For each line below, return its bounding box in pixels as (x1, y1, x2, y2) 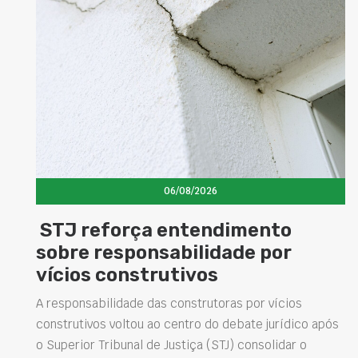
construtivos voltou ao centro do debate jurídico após (36, 316, 339, 332)
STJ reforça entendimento (36, 219, 292, 241)
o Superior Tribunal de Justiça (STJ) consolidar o (36, 337, 307, 352)
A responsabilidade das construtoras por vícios (36, 296, 302, 311)
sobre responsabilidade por (36, 241, 292, 264)
